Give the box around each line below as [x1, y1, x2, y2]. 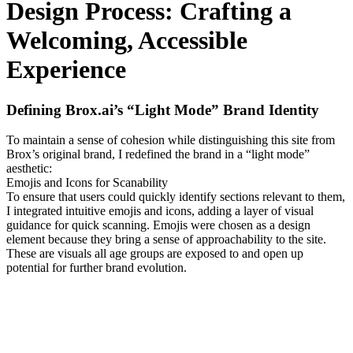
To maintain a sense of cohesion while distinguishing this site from [6, 133, 335, 147]
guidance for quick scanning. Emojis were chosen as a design [6, 218, 310, 232]
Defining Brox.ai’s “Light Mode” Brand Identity [6, 101, 327, 118]
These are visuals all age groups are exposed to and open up [6, 247, 303, 261]
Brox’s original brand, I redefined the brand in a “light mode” [6, 147, 310, 162]
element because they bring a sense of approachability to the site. [6, 232, 326, 247]
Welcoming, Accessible [6, 26, 247, 55]
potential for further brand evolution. [6, 261, 190, 275]
